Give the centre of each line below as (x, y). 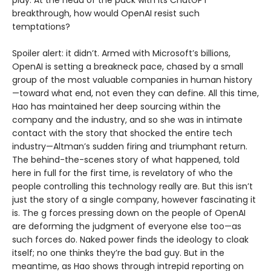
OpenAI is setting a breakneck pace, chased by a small (128, 67)
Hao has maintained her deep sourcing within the (116, 107)
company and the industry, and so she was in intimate (127, 120)
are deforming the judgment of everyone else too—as (127, 227)
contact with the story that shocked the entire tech (122, 133)
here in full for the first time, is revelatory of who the (122, 173)
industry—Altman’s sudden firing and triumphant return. (130, 147)
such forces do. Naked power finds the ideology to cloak (130, 240)
